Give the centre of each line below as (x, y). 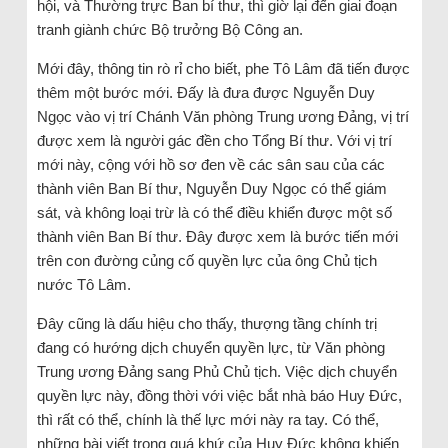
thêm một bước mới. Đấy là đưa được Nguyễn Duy (205, 92)
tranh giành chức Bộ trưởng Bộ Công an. (169, 29)
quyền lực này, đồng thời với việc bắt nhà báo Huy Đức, (219, 395)
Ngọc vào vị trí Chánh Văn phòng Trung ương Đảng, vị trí (222, 116)
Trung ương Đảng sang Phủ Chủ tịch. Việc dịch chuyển (216, 371)
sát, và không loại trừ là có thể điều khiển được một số (214, 212)
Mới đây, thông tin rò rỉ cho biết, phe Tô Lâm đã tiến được (223, 68)
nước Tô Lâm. (83, 284)
